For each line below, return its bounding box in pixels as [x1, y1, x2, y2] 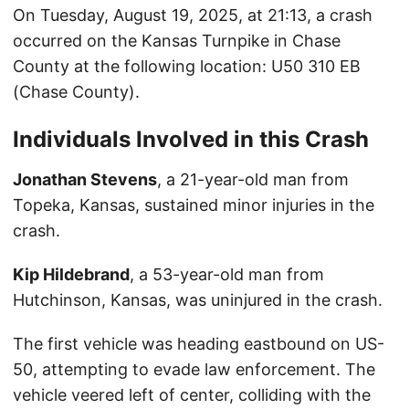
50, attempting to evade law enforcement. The [13, 360, 375, 380]
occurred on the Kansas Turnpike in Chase [13, 31, 341, 51]
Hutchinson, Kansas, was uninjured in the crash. [13, 290, 383, 310]
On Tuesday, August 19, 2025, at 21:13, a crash [13, 5, 372, 26]
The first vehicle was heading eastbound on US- [13, 334, 384, 354]
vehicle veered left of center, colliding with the [13, 385, 371, 405]
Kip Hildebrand [13, 265, 130, 285]
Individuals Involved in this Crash [13, 126, 369, 153]
